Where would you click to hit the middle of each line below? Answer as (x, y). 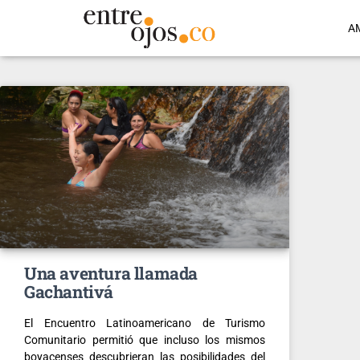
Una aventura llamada (111, 273)
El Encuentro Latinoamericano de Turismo (145, 323)
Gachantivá (69, 291)
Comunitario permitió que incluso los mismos (145, 340)
